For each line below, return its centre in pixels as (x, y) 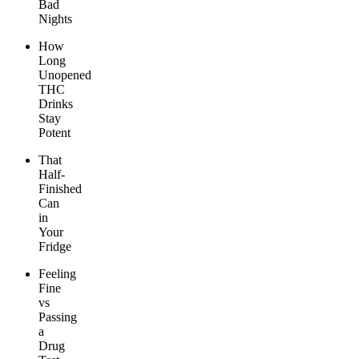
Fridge (55, 247)
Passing (58, 317)
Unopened (65, 75)
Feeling (57, 274)
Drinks (56, 104)
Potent (54, 133)
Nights (55, 19)
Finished (60, 189)
